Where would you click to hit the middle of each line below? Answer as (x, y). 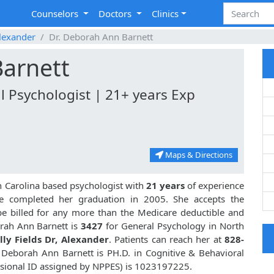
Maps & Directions (198, 155)
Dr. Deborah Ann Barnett (101, 37)
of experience (214, 186)
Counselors (56, 14)
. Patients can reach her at (166, 239)
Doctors (117, 14)
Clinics (165, 14)
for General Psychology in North (175, 226)
